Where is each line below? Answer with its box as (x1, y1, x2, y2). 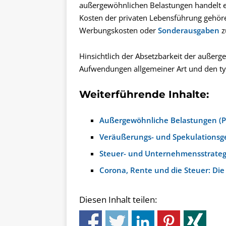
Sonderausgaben (158, 25, 219, 35)
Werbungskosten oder (79, 25, 158, 35)
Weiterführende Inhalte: (79, 88, 209, 101)
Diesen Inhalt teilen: (79, 193, 157, 205)
